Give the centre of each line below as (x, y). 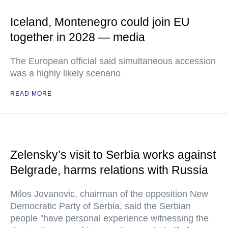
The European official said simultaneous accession (113, 61)
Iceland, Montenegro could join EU (100, 22)
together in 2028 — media (78, 37)
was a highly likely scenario (65, 73)
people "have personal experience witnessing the (109, 218)
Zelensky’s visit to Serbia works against (113, 155)
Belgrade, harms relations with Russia (109, 170)
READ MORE (31, 94)
